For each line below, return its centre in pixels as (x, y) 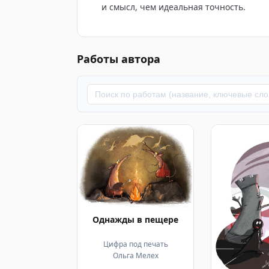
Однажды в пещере (136, 220)
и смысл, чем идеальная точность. (174, 7)
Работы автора (119, 59)
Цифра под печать (135, 244)
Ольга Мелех (135, 255)
